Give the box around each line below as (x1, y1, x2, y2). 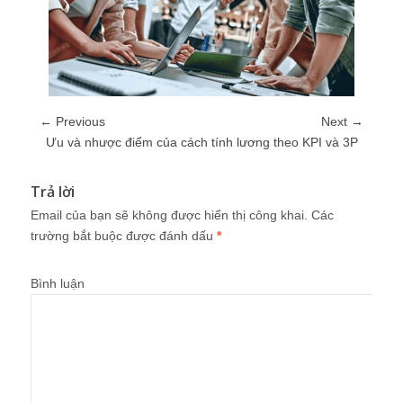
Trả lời (31, 181, 75, 201)
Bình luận (31, 275, 85, 291)
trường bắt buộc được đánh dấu (31, 228, 217, 243)
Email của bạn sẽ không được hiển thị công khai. (31, 207, 308, 222)
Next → (321, 113, 363, 129)
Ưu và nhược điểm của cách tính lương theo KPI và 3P (45, 134, 358, 149)
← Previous (40, 113, 105, 129)
